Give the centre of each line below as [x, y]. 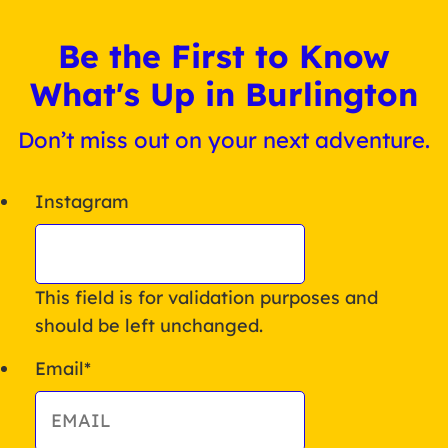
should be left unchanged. [149, 325]
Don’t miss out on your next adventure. [224, 139]
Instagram [82, 201]
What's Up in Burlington [224, 93]
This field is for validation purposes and [206, 297]
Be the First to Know [224, 55]
